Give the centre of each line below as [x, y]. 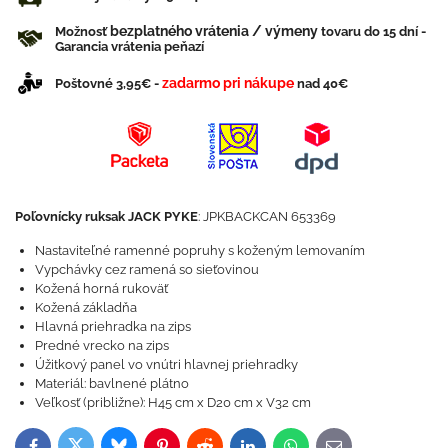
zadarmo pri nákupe [228, 82]
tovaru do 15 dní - [372, 31]
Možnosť [82, 31]
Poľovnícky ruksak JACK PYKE [106, 216]
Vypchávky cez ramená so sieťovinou [147, 269]
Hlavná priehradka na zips [113, 326]
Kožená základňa [86, 307]
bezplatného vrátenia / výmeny [214, 30]
